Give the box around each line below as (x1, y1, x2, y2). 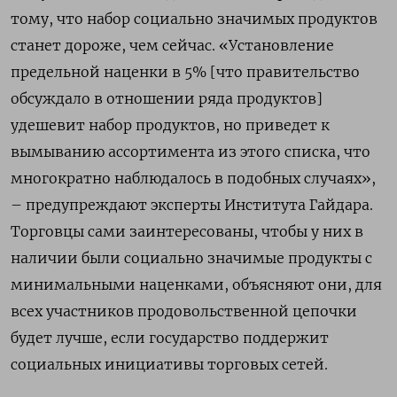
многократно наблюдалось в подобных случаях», (11, 168, 376, 187)
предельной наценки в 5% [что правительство (11, 62, 360, 81)
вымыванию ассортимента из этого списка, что (11, 142, 370, 160)
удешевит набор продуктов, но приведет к (11, 115, 330, 134)
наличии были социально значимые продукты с (11, 248, 372, 267)
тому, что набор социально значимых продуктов (11, 9, 378, 27)
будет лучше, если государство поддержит (11, 328, 329, 346)
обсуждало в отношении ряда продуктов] (11, 89, 323, 107)
